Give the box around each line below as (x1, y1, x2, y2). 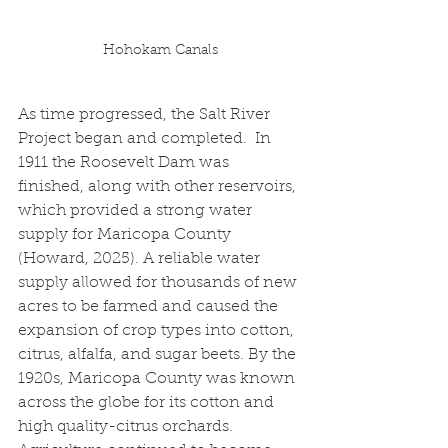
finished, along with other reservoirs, (18, 178, 300, 195)
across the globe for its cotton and (18, 394, 278, 411)
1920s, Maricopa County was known (18, 370, 299, 387)
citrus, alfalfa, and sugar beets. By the (18, 346, 300, 363)
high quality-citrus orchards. (18, 418, 241, 435)
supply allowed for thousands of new (18, 274, 301, 291)
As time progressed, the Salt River (18, 106, 274, 123)
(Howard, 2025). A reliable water (18, 250, 264, 267)
